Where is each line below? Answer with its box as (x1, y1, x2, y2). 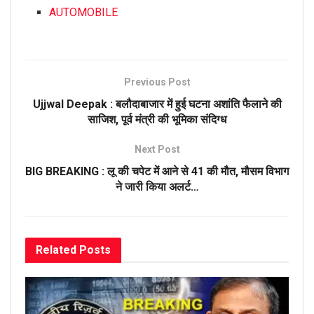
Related (36, 243, 76, 257)
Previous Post (123, 76, 191, 88)
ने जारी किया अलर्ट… (115, 180, 199, 194)
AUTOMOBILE (49, 6, 118, 20)
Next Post (134, 144, 180, 156)
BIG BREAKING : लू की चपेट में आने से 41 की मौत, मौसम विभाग (25, 165, 289, 179)
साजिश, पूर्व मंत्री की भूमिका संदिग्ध (88, 113, 226, 127)
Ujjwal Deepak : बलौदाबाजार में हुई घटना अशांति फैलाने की (32, 97, 282, 111)
